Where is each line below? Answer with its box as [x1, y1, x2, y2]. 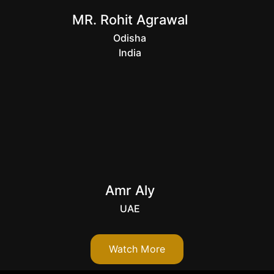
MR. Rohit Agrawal [72, 11, 188, 28]
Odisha [113, 32, 146, 44]
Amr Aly [105, 182, 155, 198]
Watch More [109, 243, 165, 255]
